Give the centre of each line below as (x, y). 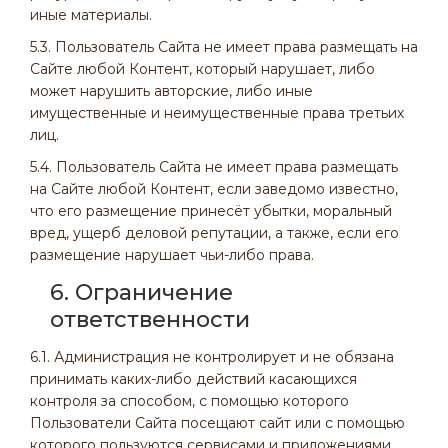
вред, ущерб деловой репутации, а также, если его (214, 233)
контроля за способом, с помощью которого (189, 401)
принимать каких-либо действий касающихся (193, 379)
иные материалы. (91, 15)
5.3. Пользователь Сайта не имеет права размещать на (224, 47)
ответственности (150, 319)
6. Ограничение (141, 292)
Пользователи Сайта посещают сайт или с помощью (217, 423)
